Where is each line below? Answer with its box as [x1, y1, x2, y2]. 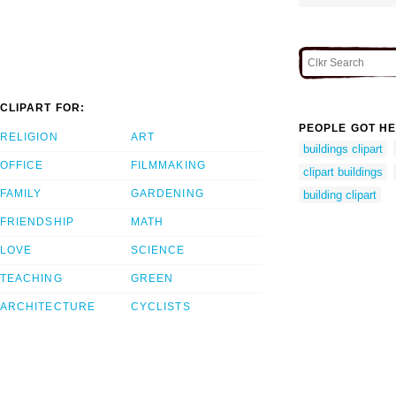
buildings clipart [303, 141, 383, 156]
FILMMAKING [131, 159, 206, 172]
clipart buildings [303, 164, 383, 179]
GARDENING [131, 187, 204, 201]
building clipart [303, 187, 377, 202]
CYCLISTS [131, 301, 191, 314]
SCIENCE [131, 244, 186, 257]
